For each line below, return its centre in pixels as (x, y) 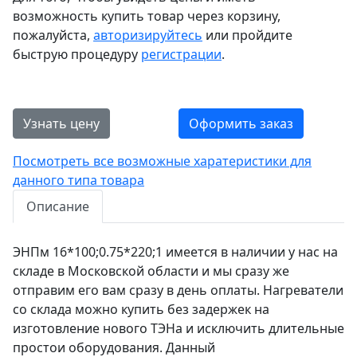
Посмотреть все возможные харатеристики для (162, 161)
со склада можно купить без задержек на (141, 309)
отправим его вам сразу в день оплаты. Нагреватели (178, 290)
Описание (58, 206)
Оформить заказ (241, 124)
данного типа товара (78, 180)
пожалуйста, (53, 35)
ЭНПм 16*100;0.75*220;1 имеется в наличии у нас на (175, 252)
